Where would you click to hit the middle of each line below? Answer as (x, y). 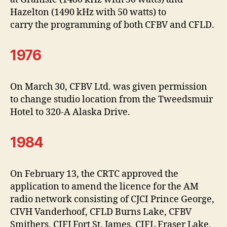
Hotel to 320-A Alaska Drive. (70, 112)
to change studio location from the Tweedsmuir (111, 99)
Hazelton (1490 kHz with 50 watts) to (89, 12)
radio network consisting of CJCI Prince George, (112, 199)
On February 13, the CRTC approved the (94, 174)
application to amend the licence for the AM (104, 186)
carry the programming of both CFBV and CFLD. (112, 25)
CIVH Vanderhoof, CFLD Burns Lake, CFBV (101, 212)
